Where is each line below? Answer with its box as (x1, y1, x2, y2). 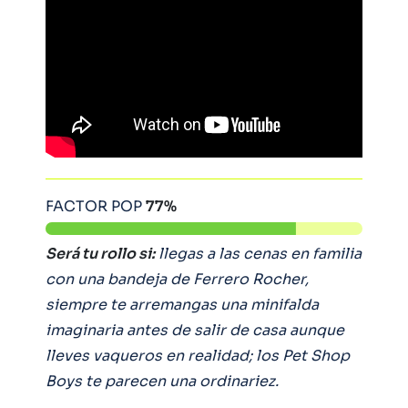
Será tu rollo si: (46, 244, 155, 264)
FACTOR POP (46, 197, 146, 217)
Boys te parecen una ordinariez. (46, 372, 279, 392)
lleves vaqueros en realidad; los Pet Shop (46, 346, 350, 366)
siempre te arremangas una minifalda (46, 295, 319, 315)
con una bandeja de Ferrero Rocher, (46, 270, 309, 290)
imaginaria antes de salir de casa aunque (46, 321, 344, 341)
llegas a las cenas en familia (155, 244, 362, 264)
